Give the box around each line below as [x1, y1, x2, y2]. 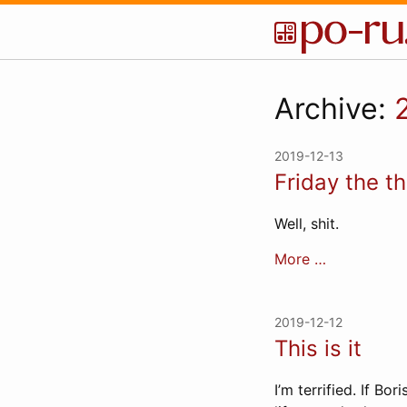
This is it [274, 335, 362, 362]
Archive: [274, 91, 394, 126]
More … [274, 250, 326, 268]
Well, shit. [274, 214, 339, 233]
